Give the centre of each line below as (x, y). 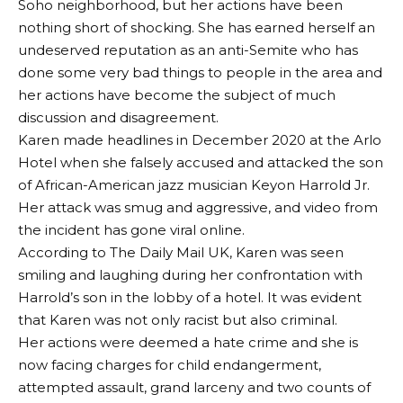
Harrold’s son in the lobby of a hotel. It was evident (190, 298)
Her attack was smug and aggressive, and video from (198, 208)
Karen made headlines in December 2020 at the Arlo (200, 140)
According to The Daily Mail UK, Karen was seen (181, 253)
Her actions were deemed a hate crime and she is (188, 343)
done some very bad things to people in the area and (200, 73)
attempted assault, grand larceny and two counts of (194, 388)
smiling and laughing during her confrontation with (190, 275)
